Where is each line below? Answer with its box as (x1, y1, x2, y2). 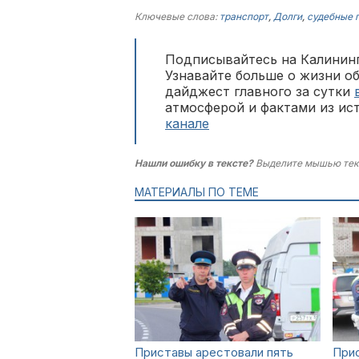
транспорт (220, 10, 268, 22)
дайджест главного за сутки (165, 83, 354, 99)
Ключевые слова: (135, 10, 220, 22)
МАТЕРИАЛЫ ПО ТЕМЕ (135, 185, 259, 199)
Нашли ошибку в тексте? (135, 157, 253, 169)
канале (165, 115, 209, 131)
